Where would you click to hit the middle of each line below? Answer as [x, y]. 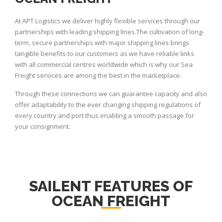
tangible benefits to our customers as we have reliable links [105, 54]
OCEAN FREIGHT [111, 201]
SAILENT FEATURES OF [111, 186]
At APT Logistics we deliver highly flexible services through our [108, 21]
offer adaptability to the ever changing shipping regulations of [108, 105]
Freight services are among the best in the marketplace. [98, 75]
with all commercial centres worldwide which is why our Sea [104, 64]
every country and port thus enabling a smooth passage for [105, 115]
